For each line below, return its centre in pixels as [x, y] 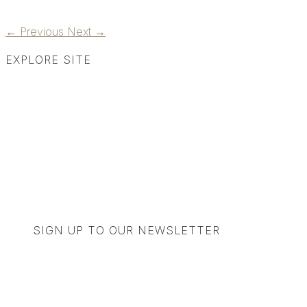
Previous [42, 32]
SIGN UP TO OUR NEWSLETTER [126, 230]
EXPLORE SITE [48, 60]
